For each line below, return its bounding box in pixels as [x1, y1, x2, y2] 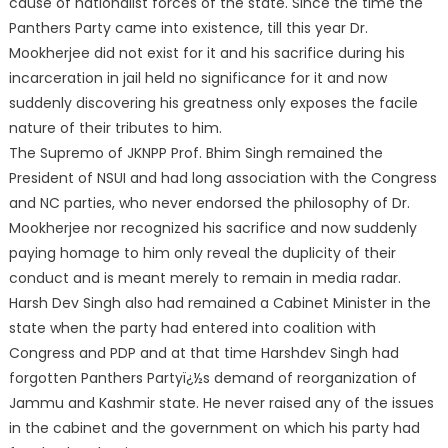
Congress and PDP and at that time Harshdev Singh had [8, 342, 399, 363]
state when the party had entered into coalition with [8, 317, 376, 338]
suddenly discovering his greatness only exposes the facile [8, 92, 418, 113]
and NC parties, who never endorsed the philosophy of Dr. [8, 192, 410, 213]
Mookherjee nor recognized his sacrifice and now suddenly [8, 217, 417, 238]
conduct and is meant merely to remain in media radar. [8, 267, 401, 288]
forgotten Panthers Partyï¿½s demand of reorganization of [8, 367, 417, 388]
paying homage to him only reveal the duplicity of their [8, 242, 396, 263]
